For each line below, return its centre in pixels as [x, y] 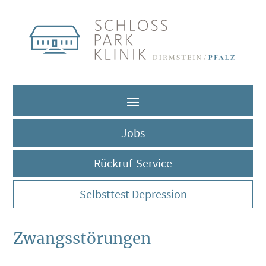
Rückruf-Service [133, 163]
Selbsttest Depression [133, 194]
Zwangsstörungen [82, 238]
